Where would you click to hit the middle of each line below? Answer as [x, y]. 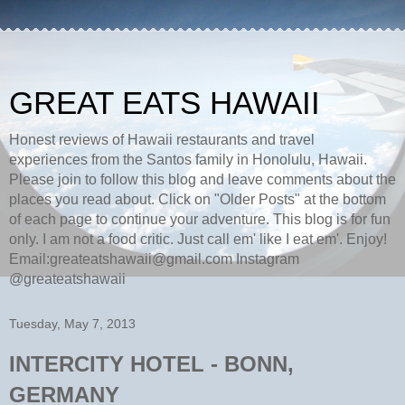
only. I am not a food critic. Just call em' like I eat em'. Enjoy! [198, 239]
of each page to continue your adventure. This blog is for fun [200, 219]
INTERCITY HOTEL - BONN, [151, 364]
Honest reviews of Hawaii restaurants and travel [162, 140]
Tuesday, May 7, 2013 [72, 324]
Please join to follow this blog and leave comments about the [202, 179]
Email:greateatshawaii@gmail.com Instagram [154, 259]
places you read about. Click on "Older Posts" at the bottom [198, 199]
